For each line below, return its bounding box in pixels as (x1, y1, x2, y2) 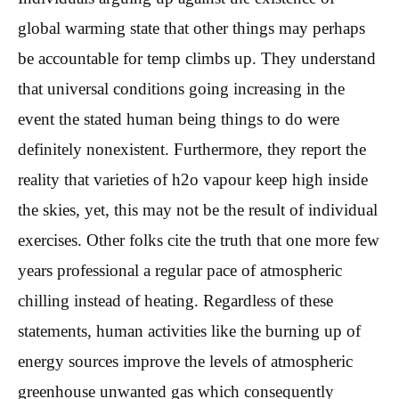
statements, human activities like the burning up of (18, 321, 361, 340)
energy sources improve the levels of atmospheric (18, 351, 353, 370)
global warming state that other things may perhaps (18, 18, 365, 37)
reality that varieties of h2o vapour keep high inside (18, 169, 368, 189)
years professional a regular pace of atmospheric (18, 260, 342, 280)
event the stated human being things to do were (18, 109, 339, 128)
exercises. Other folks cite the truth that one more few (18, 230, 379, 249)
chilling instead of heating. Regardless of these (18, 290, 333, 310)
